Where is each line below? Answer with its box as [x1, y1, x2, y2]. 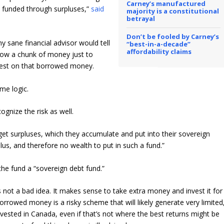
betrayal [126, 13, 155, 23]
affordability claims [126, 46, 192, 56]
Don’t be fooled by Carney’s [126, 31, 219, 41]
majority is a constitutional [126, 6, 219, 15]
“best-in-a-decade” [126, 39, 191, 48]
